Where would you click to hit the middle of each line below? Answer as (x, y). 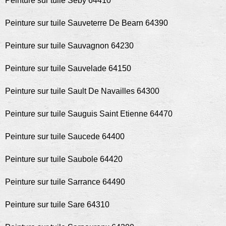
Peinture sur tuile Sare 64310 (57, 205)
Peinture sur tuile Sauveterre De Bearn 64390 (87, 23)
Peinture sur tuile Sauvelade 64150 (68, 68)
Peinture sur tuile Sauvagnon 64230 (69, 46)
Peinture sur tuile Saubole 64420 (64, 159)
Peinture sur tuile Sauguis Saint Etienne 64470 (89, 114)
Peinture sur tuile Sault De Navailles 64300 (82, 91)
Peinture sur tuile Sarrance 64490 (65, 182)
